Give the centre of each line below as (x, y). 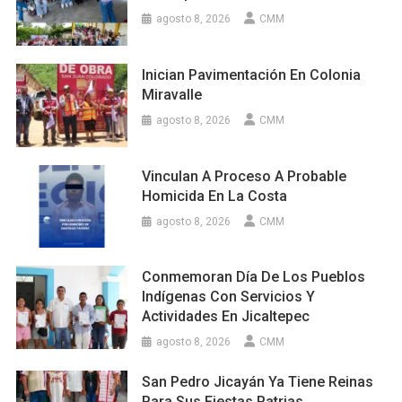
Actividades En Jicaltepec (226, 317)
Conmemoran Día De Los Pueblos (254, 277)
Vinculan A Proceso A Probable (245, 176)
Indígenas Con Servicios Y (229, 297)
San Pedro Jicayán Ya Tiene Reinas (258, 382)
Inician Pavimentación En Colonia (252, 74)
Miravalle (172, 94)
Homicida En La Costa (215, 196)
